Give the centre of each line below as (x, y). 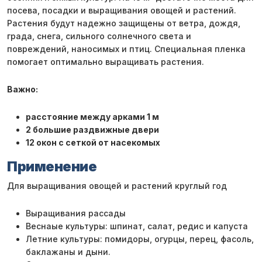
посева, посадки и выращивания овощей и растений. (122, 10)
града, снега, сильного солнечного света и (99, 36)
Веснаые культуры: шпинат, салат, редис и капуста (137, 226)
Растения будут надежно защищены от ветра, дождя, (124, 23)
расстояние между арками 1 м (92, 116)
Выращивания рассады (76, 213)
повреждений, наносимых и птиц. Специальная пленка (126, 49)
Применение (52, 166)
